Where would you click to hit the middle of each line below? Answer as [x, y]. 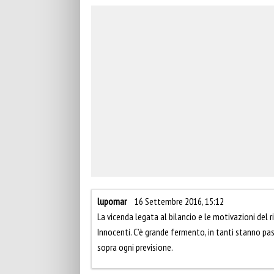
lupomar [112, 202]
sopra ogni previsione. [135, 247]
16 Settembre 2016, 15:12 [179, 202]
